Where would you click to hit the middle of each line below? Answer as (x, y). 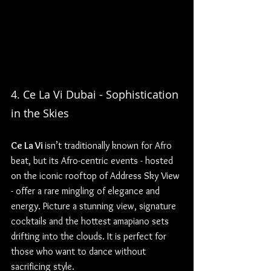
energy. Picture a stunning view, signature (95, 206)
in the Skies (40, 113)
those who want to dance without (80, 251)
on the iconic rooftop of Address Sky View (96, 175)
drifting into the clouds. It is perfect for (90, 236)
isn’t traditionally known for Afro (109, 145)
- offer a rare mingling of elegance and (87, 191)
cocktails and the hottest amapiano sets (91, 221)
